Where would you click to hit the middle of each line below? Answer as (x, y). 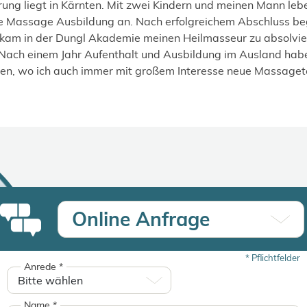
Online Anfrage (141, 219)
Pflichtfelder (275, 258)
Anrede (41, 267)
